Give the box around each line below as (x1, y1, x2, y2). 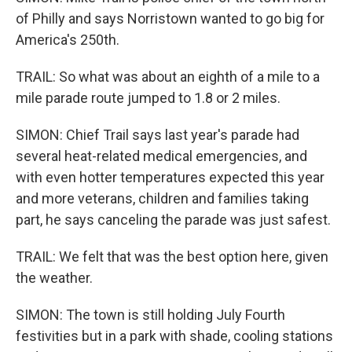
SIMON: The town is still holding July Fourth (16, 306, 285, 323)
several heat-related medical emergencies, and (16, 148, 307, 164)
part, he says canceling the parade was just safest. (16, 211, 331, 228)
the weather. (16, 269, 93, 286)
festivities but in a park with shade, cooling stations (16, 328, 333, 344)
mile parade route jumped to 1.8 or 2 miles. (16, 90, 280, 106)
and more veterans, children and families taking (16, 190, 309, 207)
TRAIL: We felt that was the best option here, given (16, 248, 328, 265)
